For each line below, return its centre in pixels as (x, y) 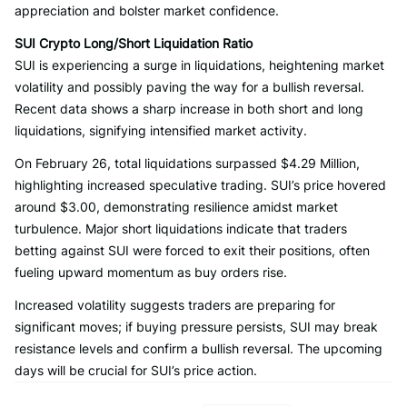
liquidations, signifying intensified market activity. (161, 130)
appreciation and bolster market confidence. (147, 10)
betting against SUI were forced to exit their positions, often (192, 250)
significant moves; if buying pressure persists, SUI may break (196, 327)
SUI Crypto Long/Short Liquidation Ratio (134, 43)
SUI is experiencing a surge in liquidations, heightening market (199, 65)
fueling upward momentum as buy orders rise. (151, 272)
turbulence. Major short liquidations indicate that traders (181, 228)
